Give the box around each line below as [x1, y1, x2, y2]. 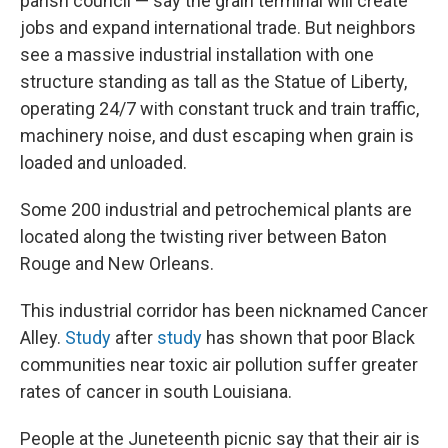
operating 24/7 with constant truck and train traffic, [20, 98, 419, 120]
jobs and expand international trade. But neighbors [20, 17, 416, 39]
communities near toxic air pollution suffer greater [20, 354, 418, 376]
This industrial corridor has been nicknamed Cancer [20, 300, 428, 322]
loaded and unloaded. [20, 152, 187, 174]
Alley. [20, 327, 65, 349]
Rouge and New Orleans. [20, 253, 214, 275]
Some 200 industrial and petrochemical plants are [20, 199, 412, 221]
